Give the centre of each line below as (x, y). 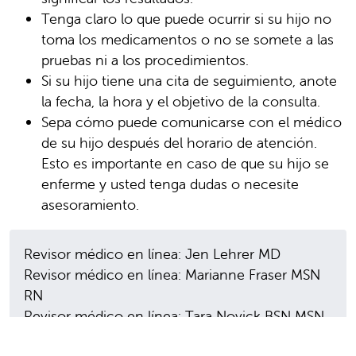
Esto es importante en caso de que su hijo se (185, 163)
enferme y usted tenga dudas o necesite (170, 184)
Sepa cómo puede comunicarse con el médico (192, 122)
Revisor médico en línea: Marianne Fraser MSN (172, 274)
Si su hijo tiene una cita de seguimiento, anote (189, 80)
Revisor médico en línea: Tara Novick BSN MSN (174, 315)
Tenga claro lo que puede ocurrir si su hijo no (186, 18)
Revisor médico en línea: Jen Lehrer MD (152, 253)
